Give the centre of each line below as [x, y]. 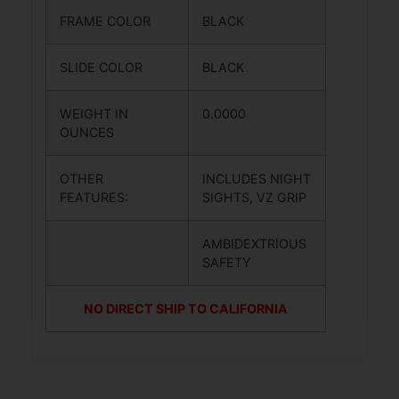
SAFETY [227, 262]
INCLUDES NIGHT [256, 178]
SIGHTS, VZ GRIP [254, 197]
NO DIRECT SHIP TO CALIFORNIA [186, 308]
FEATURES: [101, 197]
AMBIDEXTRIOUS [254, 243]
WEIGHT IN [94, 113]
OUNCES [94, 132]
